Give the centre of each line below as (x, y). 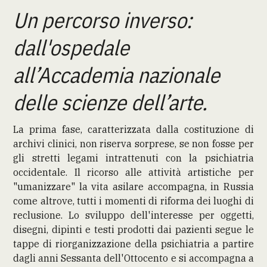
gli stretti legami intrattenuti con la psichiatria (133, 158)
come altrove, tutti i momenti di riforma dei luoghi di (133, 201)
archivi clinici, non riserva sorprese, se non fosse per (133, 143)
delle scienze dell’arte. (111, 102)
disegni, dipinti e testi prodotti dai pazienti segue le (133, 229)
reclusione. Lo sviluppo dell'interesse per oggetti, (133, 215)
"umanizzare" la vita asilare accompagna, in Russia (133, 186)
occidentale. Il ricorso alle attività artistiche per (133, 172)
